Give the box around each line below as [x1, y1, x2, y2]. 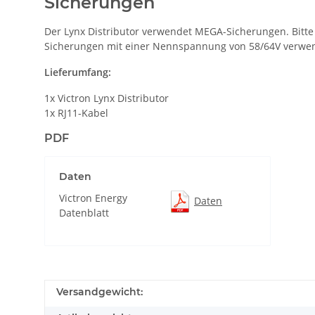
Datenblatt [59, 206, 109, 219]
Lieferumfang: [44, 65, 111, 79]
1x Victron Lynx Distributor [44, 91, 169, 105]
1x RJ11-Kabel [44, 106, 108, 120]
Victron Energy [59, 191, 127, 205]
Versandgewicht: [56, 285, 143, 298]
